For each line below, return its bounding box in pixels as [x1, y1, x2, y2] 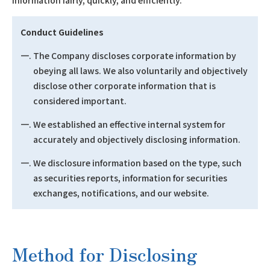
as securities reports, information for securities [33, 172, 227, 184]
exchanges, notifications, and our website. [33, 187, 209, 199]
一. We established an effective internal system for [20, 118, 225, 130]
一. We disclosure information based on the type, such [20, 157, 242, 169]
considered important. [33, 95, 127, 107]
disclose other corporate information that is [33, 80, 216, 92]
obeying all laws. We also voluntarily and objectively [33, 64, 248, 77]
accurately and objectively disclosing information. [33, 133, 240, 145]
